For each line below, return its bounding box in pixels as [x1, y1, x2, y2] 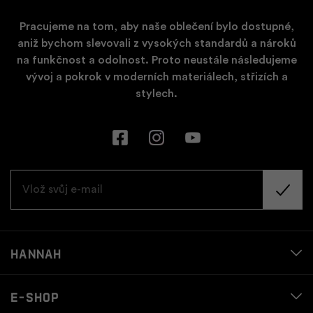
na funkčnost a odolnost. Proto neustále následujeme [16, 54, 297, 66]
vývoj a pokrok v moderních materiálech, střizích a [25, 71, 288, 82]
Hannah [10, 244, 62, 262]
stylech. [136, 87, 177, 99]
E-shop [10, 287, 60, 305]
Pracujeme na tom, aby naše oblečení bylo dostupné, [19, 20, 294, 32]
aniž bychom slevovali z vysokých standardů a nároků [17, 37, 296, 49]
